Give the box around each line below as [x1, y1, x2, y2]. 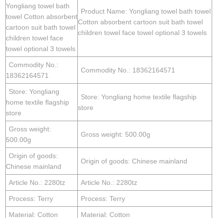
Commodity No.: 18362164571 [81, 66, 176, 74]
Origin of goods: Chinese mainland [81, 157, 188, 165]
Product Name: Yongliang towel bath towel [81, 7, 211, 15]
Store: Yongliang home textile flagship [81, 92, 197, 101]
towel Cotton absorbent [6, 12, 78, 20]
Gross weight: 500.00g [81, 130, 151, 138]
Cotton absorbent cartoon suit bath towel [78, 18, 203, 26]
